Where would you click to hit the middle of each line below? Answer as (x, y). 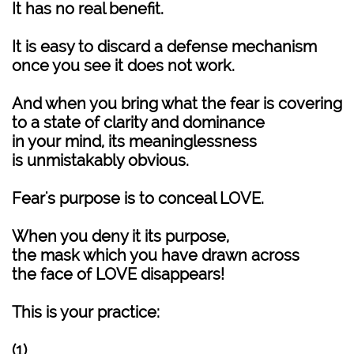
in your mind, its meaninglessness (134, 141)
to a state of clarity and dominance (138, 122)
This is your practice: (86, 312)
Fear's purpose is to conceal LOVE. (138, 198)
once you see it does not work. (123, 66)
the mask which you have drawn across (156, 255)
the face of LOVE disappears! (118, 274)
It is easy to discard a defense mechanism (164, 47)
